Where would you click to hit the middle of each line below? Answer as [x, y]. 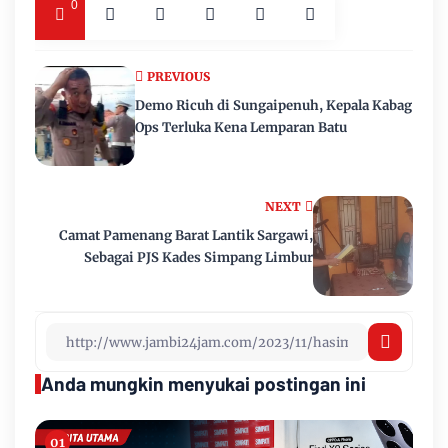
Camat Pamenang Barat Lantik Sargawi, [186, 236]
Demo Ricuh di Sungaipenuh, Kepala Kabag [273, 106]
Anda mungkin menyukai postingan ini [203, 384]
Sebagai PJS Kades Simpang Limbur [198, 258]
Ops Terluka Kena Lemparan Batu [241, 128]
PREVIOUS [178, 77]
